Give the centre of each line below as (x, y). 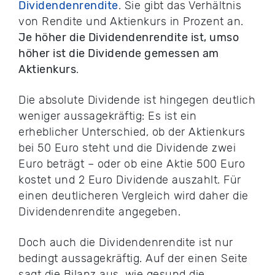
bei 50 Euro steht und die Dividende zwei (127, 148)
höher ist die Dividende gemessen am (119, 54)
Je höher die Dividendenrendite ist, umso (129, 38)
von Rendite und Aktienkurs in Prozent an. (131, 22)
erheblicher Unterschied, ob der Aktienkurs (132, 132)
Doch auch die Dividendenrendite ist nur (126, 243)
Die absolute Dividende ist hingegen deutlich (137, 100)
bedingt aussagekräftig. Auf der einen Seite (133, 259)
